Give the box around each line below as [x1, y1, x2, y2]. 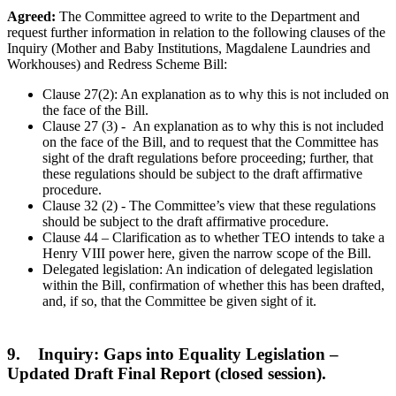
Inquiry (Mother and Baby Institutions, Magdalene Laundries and [7, 40, 370, 56]
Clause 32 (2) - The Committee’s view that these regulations [42, 197, 376, 213]
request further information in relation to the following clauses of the [7, 24, 385, 40]
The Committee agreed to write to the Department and [56, 8, 360, 24]
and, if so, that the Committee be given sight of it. [42, 293, 316, 308]
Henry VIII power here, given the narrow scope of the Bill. [42, 245, 371, 261]
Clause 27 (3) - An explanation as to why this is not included [42, 118, 384, 133]
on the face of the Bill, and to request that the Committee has [42, 133, 378, 149]
